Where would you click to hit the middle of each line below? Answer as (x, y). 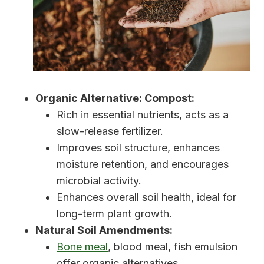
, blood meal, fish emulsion (173, 247)
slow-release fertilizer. (110, 131)
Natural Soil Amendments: (104, 230)
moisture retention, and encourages (143, 164)
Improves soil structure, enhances (138, 148)
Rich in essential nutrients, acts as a (143, 115)
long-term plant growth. (114, 214)
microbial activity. (99, 181)
